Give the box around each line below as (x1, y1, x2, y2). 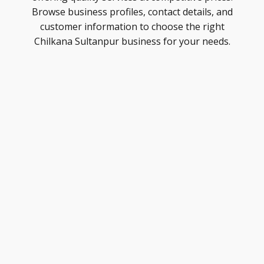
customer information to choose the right (39, 20, 225, 33)
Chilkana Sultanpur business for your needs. (34, 35, 230, 48)
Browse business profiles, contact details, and (31, 5, 233, 18)
